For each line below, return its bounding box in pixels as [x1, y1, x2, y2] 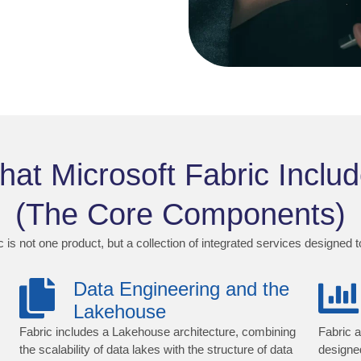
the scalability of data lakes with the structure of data [19, 342, 293, 357]
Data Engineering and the [73, 278, 290, 301]
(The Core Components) [15, 197, 346, 231]
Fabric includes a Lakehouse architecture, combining [19, 325, 296, 339]
